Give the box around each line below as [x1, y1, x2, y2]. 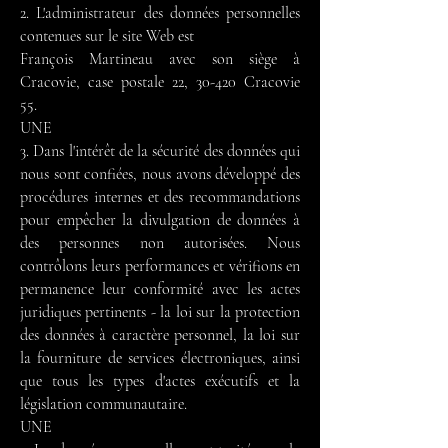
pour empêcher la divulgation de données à [20, 210, 300, 230]
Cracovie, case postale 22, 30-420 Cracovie [20, 72, 300, 92]
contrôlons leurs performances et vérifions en [20, 256, 300, 276]
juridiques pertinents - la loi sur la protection [20, 302, 300, 322]
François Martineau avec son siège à [20, 49, 300, 69]
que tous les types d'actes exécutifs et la [20, 371, 300, 391]
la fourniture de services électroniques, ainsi [20, 348, 300, 368]
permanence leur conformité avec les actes [20, 279, 300, 299]
